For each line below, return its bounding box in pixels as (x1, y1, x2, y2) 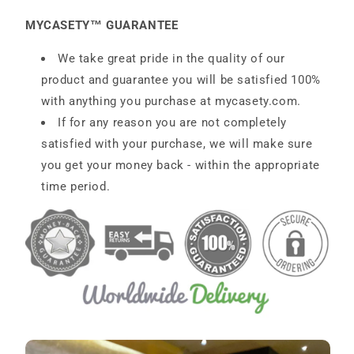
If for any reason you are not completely (58, 115, 288, 130)
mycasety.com (215, 94, 298, 109)
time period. (41, 179, 111, 194)
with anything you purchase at (41, 94, 212, 109)
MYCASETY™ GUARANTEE (25, 18, 179, 33)
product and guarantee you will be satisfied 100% (41, 73, 321, 88)
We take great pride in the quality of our (58, 51, 285, 66)
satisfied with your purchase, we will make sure (41, 137, 313, 152)
